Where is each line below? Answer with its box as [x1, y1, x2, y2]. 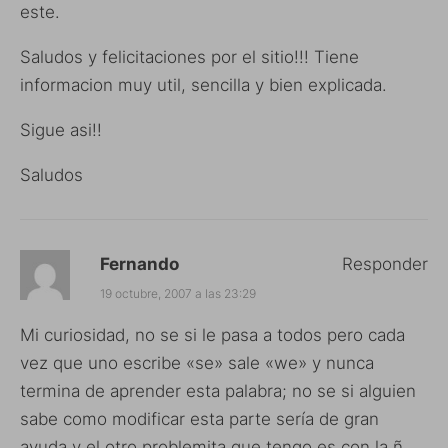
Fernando [100, 253, 179, 274]
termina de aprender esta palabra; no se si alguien [20, 380, 416, 401]
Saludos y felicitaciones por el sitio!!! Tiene [20, 46, 359, 67]
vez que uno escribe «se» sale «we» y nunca [20, 352, 374, 373]
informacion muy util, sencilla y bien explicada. [20, 74, 387, 95]
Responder [342, 253, 428, 274]
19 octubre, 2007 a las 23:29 [100, 285, 256, 301]
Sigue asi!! [20, 119, 102, 140]
